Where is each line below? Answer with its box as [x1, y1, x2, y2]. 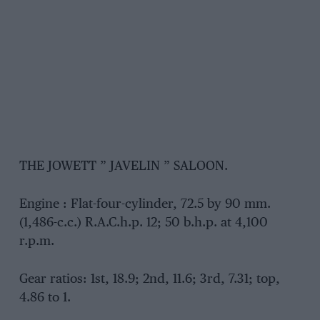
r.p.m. [19, 235, 54, 249]
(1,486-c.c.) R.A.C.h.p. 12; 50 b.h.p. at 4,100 [19, 216, 268, 230]
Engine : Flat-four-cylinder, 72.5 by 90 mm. [19, 198, 271, 211]
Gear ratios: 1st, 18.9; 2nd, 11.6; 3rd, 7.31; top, [19, 272, 280, 286]
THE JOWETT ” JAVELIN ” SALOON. [19, 160, 228, 174]
